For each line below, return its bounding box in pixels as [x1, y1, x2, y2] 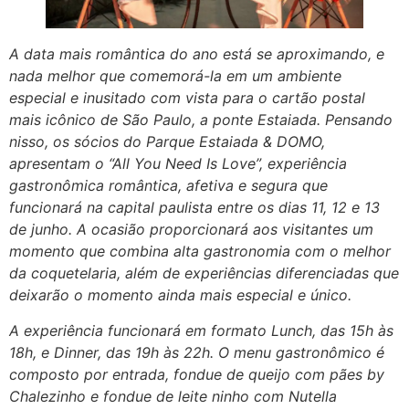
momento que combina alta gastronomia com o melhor [9, 242, 391, 261]
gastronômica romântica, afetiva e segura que [9, 176, 328, 195]
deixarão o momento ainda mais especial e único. [9, 286, 351, 305]
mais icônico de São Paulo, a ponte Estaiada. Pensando [9, 110, 393, 130]
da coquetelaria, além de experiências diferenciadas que [9, 264, 399, 283]
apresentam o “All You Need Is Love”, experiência [9, 154, 347, 173]
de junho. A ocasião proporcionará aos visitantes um [9, 220, 373, 239]
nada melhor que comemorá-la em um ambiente [9, 67, 341, 86]
